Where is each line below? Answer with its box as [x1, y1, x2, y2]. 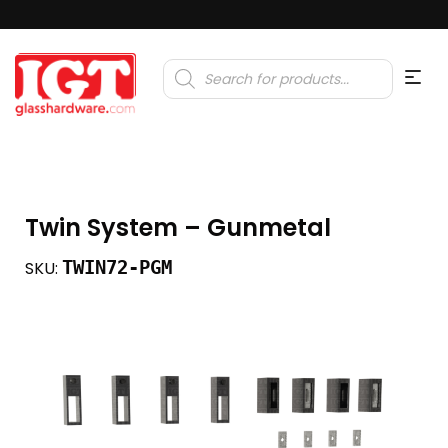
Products [162, 55, 220, 74]
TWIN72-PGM [62, 255, 172, 279]
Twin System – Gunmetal [25, 210, 331, 244]
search [162, 68, 208, 87]
